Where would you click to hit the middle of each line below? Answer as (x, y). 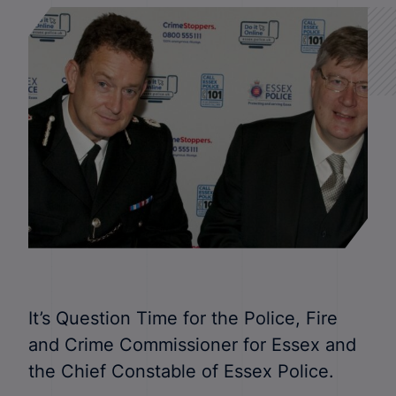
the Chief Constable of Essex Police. (181, 370)
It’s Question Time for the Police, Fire (183, 317)
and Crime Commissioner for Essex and (192, 344)
